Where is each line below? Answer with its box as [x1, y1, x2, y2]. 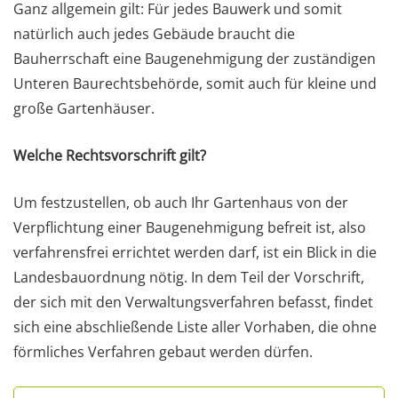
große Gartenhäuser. [13, 99, 155, 119]
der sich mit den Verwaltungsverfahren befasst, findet [13, 292, 373, 313]
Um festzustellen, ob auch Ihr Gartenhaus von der [13, 193, 348, 213]
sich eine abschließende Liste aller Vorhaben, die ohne [13, 317, 377, 338]
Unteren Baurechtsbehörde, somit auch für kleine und [13, 74, 377, 94]
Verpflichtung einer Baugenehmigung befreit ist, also [13, 218, 366, 238]
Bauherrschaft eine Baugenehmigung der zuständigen [13, 49, 376, 69]
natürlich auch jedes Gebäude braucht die [13, 24, 295, 44]
